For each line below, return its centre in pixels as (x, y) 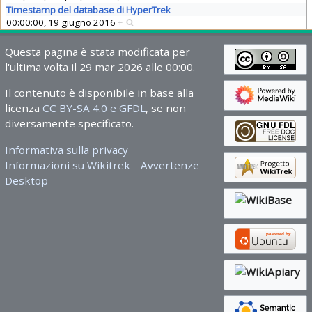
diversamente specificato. (69, 124)
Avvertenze (170, 165)
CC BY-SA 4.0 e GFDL (94, 108)
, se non (165, 108)
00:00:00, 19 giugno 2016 (62, 23)
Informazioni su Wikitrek (67, 165)
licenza (23, 108)
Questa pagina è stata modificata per (97, 52)
